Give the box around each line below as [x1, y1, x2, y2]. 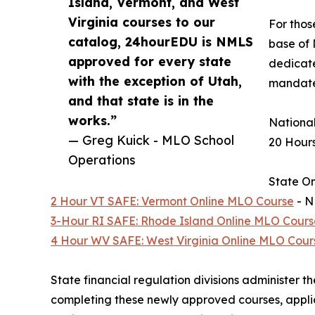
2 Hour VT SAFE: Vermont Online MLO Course [51, 194, 294, 209]
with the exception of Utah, [68, 73, 242, 89]
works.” [68, 112, 117, 129]
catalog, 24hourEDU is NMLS [68, 34, 253, 50]
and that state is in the [68, 93, 214, 109]
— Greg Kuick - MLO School [68, 132, 234, 148]
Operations [68, 152, 136, 168]
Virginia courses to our [68, 14, 215, 30]
